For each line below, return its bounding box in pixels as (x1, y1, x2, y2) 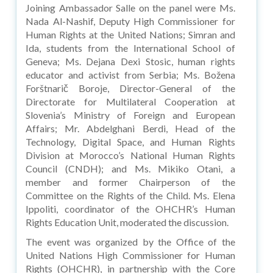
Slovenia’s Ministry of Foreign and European (26, 108, 235, 121)
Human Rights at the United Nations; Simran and (26, 28, 235, 40)
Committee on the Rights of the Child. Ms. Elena (26, 189, 235, 201)
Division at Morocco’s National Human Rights (26, 149, 235, 161)
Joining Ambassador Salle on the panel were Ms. (26, 1, 235, 13)
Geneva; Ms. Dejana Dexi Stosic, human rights (26, 55, 235, 67)
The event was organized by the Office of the (26, 235, 235, 247)
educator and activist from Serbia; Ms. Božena (26, 68, 235, 80)
